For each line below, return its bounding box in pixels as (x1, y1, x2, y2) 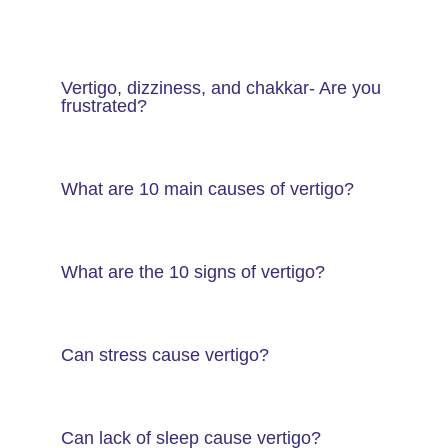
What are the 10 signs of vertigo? (60, 261, 325, 283)
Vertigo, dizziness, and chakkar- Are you (60, 77, 381, 99)
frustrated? (60, 95, 147, 117)
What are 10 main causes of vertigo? (60, 178, 354, 200)
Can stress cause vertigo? (60, 344, 269, 366)
